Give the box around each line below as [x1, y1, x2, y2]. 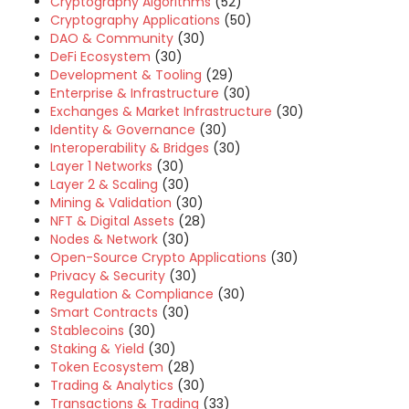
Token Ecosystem [50, 358, 163, 376]
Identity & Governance [50, 121, 195, 139]
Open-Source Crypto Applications [50, 248, 267, 267]
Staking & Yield [50, 340, 144, 358]
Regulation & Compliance [50, 285, 214, 303]
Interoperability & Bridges [50, 139, 209, 157]
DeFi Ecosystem [50, 47, 151, 66]
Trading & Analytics [50, 376, 173, 394]
